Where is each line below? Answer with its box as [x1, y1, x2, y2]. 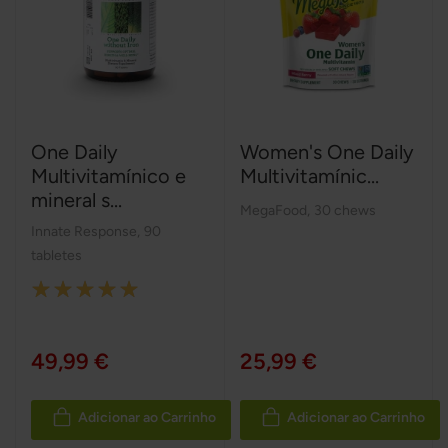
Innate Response [31, 222, 140, 240]
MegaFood [239, 201, 310, 219]
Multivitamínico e [31, 163, 186, 188]
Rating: [30, 277, 80, 297]
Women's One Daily [239, 139, 414, 164]
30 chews [313, 201, 376, 219]
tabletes [31, 246, 82, 264]
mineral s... [31, 187, 122, 212]
